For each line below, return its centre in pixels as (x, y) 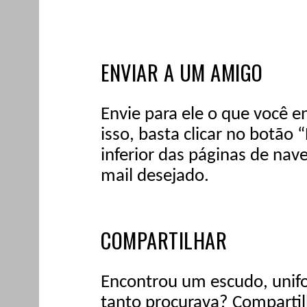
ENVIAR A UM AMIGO (182, 72)
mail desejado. (155, 176)
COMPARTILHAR (164, 240)
